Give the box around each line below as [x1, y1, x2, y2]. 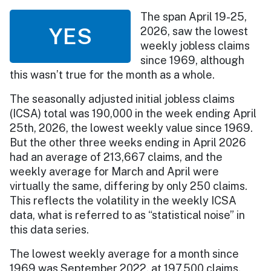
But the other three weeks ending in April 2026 [10, 135, 246, 149]
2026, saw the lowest [140, 24, 248, 38]
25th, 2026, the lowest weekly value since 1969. [10, 121, 253, 134]
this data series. [10, 223, 89, 236]
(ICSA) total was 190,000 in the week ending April [10, 106, 256, 120]
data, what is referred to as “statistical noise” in [10, 208, 245, 221]
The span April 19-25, [140, 10, 247, 23]
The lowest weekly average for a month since [10, 247, 239, 260]
